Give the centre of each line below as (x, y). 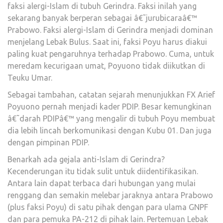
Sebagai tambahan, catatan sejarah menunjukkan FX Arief (111, 94)
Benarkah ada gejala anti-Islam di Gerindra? (86, 159)
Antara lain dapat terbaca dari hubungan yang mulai (102, 183)
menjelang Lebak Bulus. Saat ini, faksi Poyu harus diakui (107, 42)
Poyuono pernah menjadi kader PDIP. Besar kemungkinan (110, 106)
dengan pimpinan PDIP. (48, 142)
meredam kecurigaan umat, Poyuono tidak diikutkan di (106, 65)
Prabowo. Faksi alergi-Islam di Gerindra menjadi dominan (110, 30)
